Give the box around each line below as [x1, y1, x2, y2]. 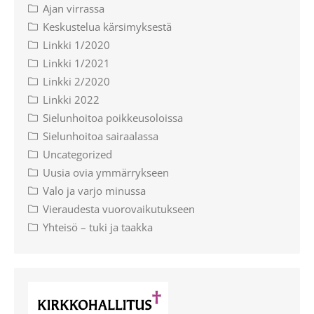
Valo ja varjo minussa [43, 183, 146, 198]
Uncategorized [43, 146, 112, 161]
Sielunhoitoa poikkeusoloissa [43, 110, 183, 125]
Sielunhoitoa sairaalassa [43, 128, 158, 143]
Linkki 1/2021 [43, 55, 110, 70]
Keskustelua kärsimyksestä [43, 19, 172, 34]
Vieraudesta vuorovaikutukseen [43, 201, 195, 216]
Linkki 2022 [43, 92, 100, 107]
